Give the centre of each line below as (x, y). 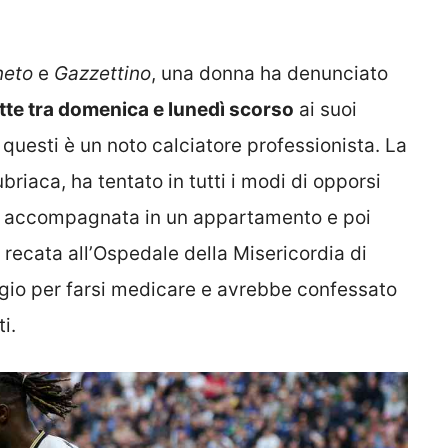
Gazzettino (102, 73)
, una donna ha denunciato (269, 73)
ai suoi (325, 109)
